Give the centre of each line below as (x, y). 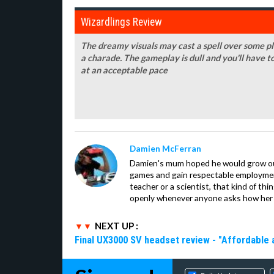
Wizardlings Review (121, 22)
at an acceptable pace (124, 70)
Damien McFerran (165, 148)
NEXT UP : (117, 225)
